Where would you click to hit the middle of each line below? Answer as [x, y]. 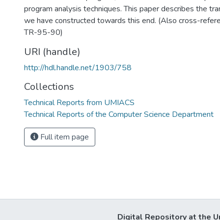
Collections [49, 87]
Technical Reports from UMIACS [79, 103]
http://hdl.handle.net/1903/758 [78, 68]
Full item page [64, 137]
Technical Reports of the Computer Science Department [119, 114]
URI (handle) [52, 52]
